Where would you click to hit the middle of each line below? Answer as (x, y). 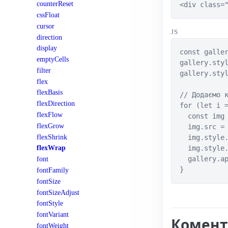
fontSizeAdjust (58, 192)
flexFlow (50, 115)
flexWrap (51, 148)
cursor (46, 26)
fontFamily (53, 170)
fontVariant (53, 215)
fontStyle (50, 203)
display (47, 48)
